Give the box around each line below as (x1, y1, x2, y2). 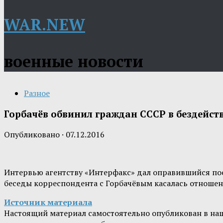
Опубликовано (4, 129, 62, 140)
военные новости (4, 51, 143, 72)
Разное (24, 88, 50, 99)
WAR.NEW (4, 14, 85, 35)
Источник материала (4, 197, 92, 208)
